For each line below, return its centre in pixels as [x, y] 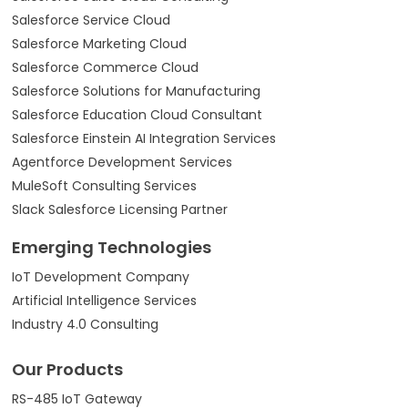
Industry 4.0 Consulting [85, 325]
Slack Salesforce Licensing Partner [120, 210]
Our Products [67, 370]
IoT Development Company [101, 277]
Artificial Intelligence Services [104, 301]
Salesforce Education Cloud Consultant [137, 115]
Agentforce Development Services [122, 163]
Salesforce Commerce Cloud [105, 68]
